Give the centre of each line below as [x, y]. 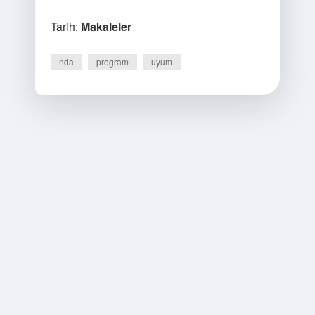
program [112, 62]
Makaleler [106, 26]
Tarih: [65, 26]
